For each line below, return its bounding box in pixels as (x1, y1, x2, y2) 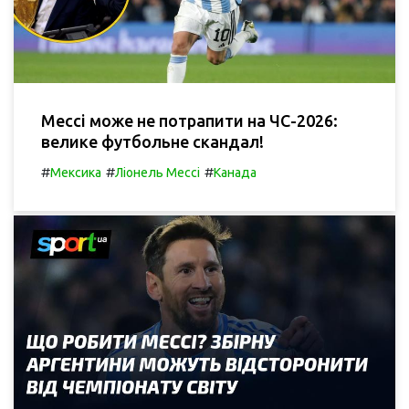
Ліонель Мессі (115, 165, 200, 181)
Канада (214, 165, 257, 181)
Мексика (50, 165, 101, 181)
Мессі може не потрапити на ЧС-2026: (41, 111, 338, 131)
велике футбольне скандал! (41, 132, 264, 152)
